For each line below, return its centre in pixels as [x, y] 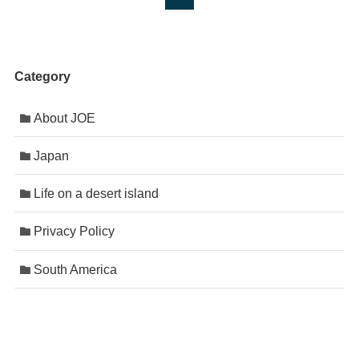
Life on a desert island [97, 194]
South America [76, 269]
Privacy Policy [75, 231]
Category [42, 76]
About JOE [65, 117]
